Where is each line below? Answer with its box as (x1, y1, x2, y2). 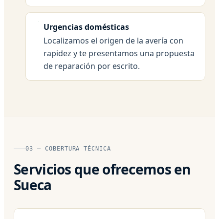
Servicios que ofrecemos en (14, 159, 191, 178)
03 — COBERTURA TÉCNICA (25, 145, 111, 152)
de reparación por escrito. (44, 60, 140, 71)
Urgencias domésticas (44, 21, 129, 32)
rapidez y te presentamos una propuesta (44, 47, 195, 59)
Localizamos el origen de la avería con (44, 35, 183, 46)
